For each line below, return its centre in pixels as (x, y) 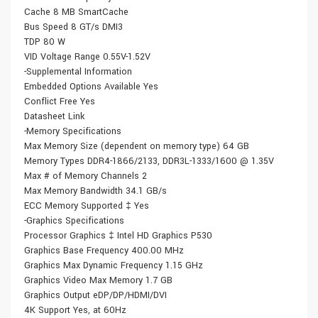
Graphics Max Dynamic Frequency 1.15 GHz (114, 266)
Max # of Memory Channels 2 (86, 176)
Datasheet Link (54, 117)
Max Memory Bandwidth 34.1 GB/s (95, 191)
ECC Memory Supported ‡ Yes (87, 206)
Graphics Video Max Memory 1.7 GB (98, 281)
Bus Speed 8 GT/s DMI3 (73, 27)
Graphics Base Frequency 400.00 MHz (104, 251)
